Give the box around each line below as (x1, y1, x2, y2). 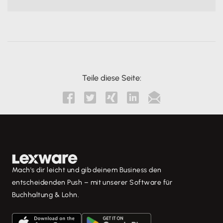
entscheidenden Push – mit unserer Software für (12, 178, 173, 187)
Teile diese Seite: (82, 73, 141, 83)
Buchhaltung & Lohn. (12, 190, 80, 199)
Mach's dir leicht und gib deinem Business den (12, 165, 162, 174)
